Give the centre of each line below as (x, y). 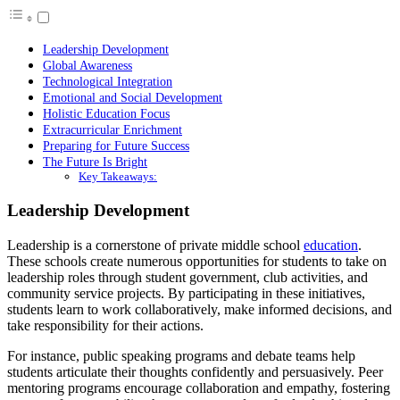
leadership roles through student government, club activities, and (187, 277)
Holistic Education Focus (106, 114)
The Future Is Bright (95, 162)
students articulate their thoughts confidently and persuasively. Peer (195, 371)
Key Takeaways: (118, 177)
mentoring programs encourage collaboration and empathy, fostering (199, 387)
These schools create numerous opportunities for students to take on (197, 261)
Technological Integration (108, 82)
